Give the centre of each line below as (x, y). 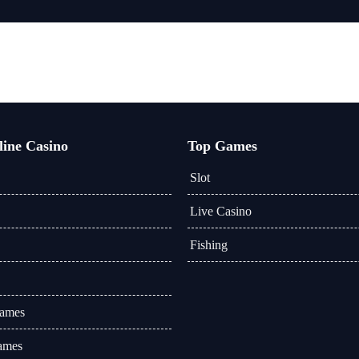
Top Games (222, 146)
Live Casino (221, 211)
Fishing (209, 245)
